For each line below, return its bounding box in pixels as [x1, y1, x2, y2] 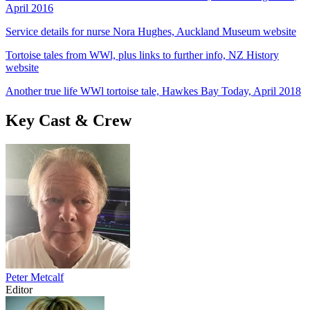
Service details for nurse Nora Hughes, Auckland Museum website [6, 25, 296, 37]
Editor [6, 283, 33, 295]
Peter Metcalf [6, 271, 64, 283]
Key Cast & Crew [6, 111, 131, 129]
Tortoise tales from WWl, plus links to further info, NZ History [6, 48, 279, 61]
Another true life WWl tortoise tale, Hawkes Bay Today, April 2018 [6, 84, 301, 97]
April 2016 [6, 1, 53, 14]
